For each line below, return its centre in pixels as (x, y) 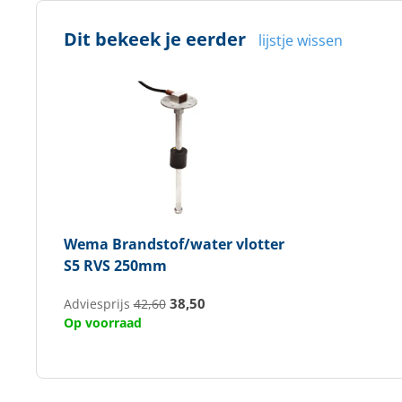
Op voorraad (102, 323)
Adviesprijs (98, 304)
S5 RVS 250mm (115, 266)
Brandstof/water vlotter (196, 244)
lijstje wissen (300, 40)
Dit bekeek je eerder (154, 39)
